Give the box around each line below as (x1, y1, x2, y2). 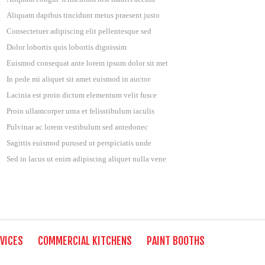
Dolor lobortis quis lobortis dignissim (7, 43, 127, 51)
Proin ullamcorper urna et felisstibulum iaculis (7, 106, 154, 115)
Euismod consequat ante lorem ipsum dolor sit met (7, 59, 168, 67)
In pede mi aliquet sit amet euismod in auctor (7, 75, 150, 83)
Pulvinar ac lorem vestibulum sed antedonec (7, 122, 148, 131)
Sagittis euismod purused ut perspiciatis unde (7, 138, 151, 147)
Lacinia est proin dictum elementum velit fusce (7, 91, 157, 99)
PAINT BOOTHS (147, 234, 205, 247)
